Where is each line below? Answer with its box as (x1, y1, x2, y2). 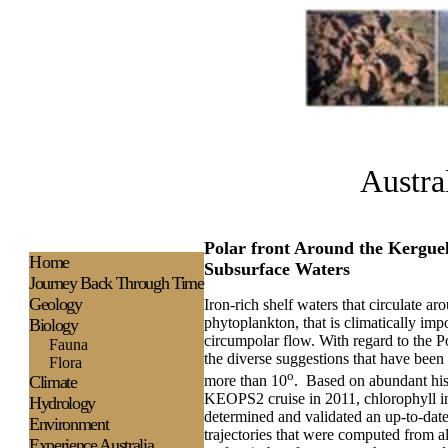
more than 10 (204, 372, 287, 390)
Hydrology (29, 393, 95, 413)
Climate (29, 372, 77, 392)
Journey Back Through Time (29, 273, 204, 293)
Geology (29, 294, 82, 314)
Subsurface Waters (204, 259, 350, 279)
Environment (29, 414, 109, 434)
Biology (29, 315, 78, 335)
